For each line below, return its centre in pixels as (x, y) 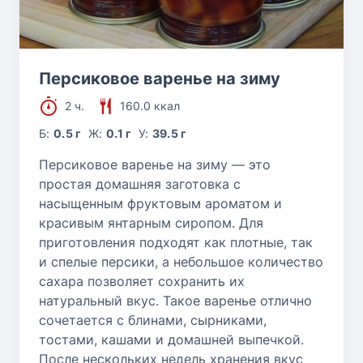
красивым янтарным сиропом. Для (151, 222)
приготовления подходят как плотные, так (176, 242)
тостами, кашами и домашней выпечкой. (171, 339)
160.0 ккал (150, 105)
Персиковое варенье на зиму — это (155, 164)
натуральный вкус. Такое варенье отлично (175, 300)
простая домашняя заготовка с (140, 184)
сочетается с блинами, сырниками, (153, 320)
